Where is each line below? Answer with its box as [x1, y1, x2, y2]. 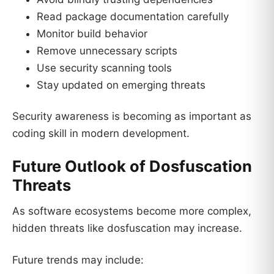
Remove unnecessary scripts [37, 44, 177, 57]
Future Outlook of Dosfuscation [12, 157, 252, 176]
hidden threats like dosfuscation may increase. [12, 222, 242, 235]
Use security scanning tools [37, 61, 172, 74]
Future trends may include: [12, 253, 144, 266]
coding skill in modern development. [12, 127, 190, 140]
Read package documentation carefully [37, 10, 229, 23]
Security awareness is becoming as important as [12, 110, 251, 123]
